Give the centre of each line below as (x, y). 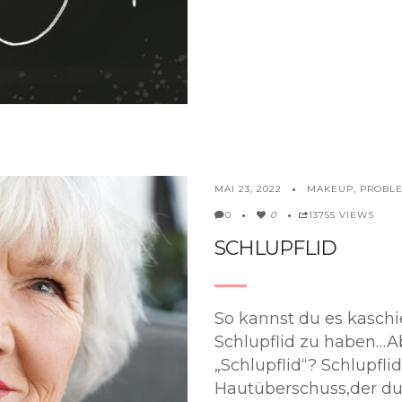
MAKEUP (330, 188)
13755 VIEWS (341, 214)
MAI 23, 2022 (248, 188)
